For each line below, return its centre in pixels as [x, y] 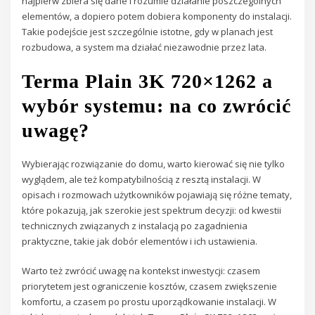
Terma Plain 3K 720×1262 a [148, 82]
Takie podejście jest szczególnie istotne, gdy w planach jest [148, 32]
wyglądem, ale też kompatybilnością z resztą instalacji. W [142, 179]
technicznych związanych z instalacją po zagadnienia [135, 225]
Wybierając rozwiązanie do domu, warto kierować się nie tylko [154, 163]
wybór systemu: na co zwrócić [157, 106]
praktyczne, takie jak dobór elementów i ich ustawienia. [140, 241]
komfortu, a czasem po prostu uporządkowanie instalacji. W [149, 301]
